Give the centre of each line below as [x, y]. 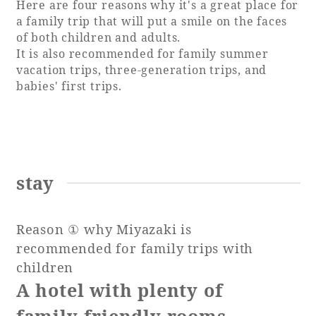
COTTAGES [125, 212]
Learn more [128, 103]
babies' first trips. [69, 86]
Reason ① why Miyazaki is [104, 230]
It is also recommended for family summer [142, 53]
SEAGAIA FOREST [155, 195]
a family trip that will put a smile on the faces [152, 21]
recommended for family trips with [135, 249]
